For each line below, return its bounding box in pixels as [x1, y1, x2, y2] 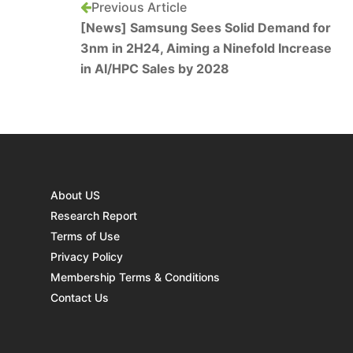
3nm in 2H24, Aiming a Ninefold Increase [80, 39, 332, 56]
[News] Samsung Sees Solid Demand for [80, 19, 331, 35]
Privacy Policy [50, 249, 123, 263]
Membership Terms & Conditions [50, 269, 220, 284]
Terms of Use [50, 229, 120, 243]
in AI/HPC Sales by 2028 [80, 60, 229, 76]
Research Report [50, 208, 137, 222]
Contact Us [50, 290, 109, 304]
